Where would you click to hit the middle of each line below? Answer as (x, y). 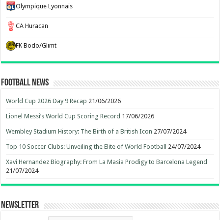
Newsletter (20, 205)
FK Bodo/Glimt (36, 45)
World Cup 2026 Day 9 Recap (47, 101)
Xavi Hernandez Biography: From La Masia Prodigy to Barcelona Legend (107, 162)
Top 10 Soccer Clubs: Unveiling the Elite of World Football (86, 147)
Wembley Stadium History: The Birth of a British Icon (79, 131)
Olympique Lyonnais (44, 6)
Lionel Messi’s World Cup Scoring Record (63, 116)
